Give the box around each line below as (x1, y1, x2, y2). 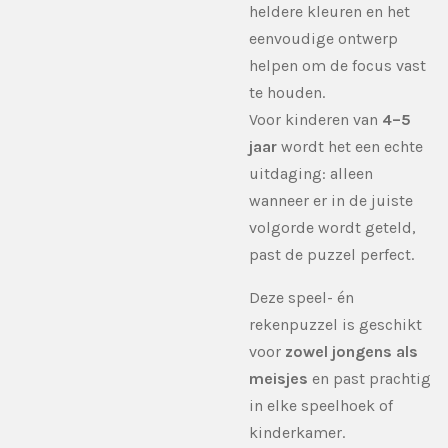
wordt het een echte (277, 136, 423, 156)
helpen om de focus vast (249, 55, 426, 75)
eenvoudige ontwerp (249, 28, 398, 48)
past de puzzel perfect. (249, 244, 414, 264)
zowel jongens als (285, 341, 418, 361)
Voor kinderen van (249, 109, 382, 129)
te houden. (249, 82, 325, 102)
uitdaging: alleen (249, 163, 373, 183)
